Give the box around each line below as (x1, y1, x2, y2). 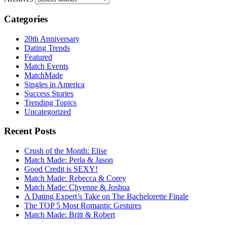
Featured (24, 52, 52, 61)
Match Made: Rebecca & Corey (24, 174, 126, 183)
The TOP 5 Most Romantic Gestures (24, 201, 141, 210)
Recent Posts (4, 126, 56, 137)
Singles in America (24, 80, 85, 89)
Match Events (24, 61, 68, 70)
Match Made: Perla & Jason (24, 156, 113, 165)
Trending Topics (24, 98, 77, 107)
